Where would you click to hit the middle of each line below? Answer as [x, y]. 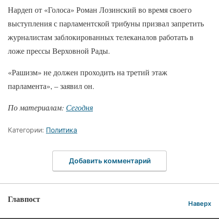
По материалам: [37, 107]
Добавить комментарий [109, 160]
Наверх [200, 204]
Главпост [24, 198]
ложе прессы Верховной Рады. [59, 51]
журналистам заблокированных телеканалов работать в [101, 37]
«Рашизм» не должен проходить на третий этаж [88, 72]
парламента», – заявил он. [51, 86]
